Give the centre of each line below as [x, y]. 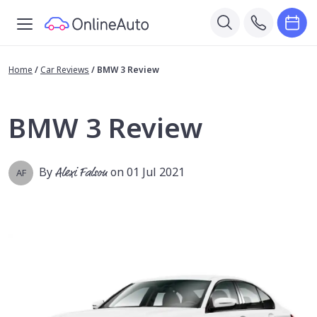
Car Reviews [65, 70]
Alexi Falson [81, 173]
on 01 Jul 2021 [148, 172]
